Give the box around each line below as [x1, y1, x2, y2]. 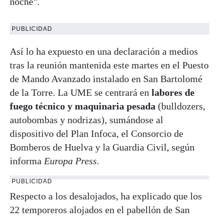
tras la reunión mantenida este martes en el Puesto [10, 60, 209, 70]
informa [10, 155, 44, 166]
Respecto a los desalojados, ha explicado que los [10, 191, 202, 201]
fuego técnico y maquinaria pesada [10, 101, 155, 111]
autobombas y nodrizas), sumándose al [10, 114, 163, 125]
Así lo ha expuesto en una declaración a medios [10, 46, 198, 57]
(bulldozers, [155, 101, 205, 111]
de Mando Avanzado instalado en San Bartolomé [10, 73, 202, 84]
